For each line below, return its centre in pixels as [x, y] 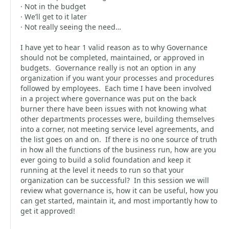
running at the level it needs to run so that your [102, 170]
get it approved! [48, 211]
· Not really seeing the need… [71, 27]
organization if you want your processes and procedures [117, 78]
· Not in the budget [53, 6]
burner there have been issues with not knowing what [113, 109]
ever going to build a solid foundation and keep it [106, 160]
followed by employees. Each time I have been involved [116, 88]
